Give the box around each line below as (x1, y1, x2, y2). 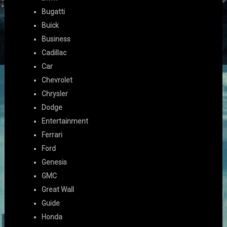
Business (42, 34, 71, 43)
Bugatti (42, 7, 65, 16)
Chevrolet (42, 75, 73, 84)
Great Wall (42, 185, 74, 194)
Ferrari (42, 130, 63, 139)
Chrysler (42, 89, 68, 98)
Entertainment (42, 117, 89, 125)
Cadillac (42, 48, 67, 57)
